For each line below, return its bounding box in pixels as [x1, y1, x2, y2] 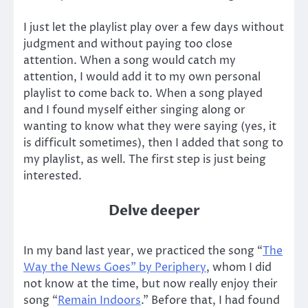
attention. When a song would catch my [23, 53, 236, 69]
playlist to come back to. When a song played [23, 86, 263, 102]
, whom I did [206, 260, 272, 276]
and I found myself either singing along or [23, 102, 245, 118]
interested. [23, 168, 85, 184]
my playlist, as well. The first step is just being [23, 152, 266, 168]
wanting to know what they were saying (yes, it [23, 119, 276, 135]
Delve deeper [108, 201, 200, 221]
